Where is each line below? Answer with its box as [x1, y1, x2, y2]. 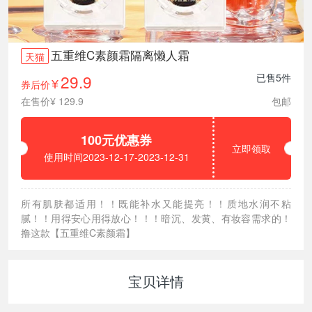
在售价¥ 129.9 [21, 94, 84, 109]
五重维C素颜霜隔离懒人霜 [51, 47, 190, 64]
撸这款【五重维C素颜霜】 [21, 225, 136, 240]
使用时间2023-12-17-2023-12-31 [43, 149, 189, 164]
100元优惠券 [81, 130, 153, 149]
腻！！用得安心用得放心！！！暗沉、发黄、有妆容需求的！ [21, 210, 291, 225]
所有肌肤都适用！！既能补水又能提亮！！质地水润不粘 [21, 196, 291, 210]
